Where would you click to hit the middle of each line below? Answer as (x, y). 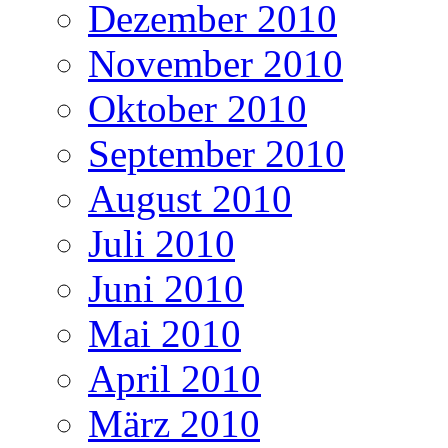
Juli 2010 (161, 244)
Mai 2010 (164, 334)
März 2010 (174, 424)
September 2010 (216, 154)
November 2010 (215, 64)
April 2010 (174, 379)
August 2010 (190, 199)
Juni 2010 (166, 289)
